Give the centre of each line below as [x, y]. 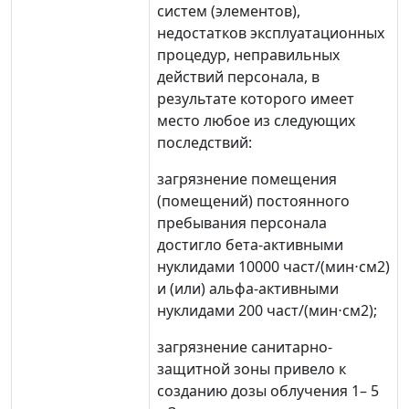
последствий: [204, 142]
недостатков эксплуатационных [271, 33]
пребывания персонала [242, 223]
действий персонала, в [238, 77]
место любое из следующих [256, 121]
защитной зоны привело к [252, 369]
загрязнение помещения [247, 179]
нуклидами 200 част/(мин [247, 310]
